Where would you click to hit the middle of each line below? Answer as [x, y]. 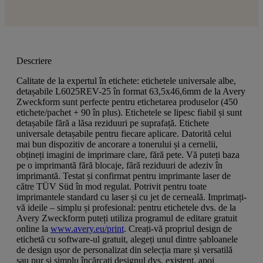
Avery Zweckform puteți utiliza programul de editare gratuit [127, 218]
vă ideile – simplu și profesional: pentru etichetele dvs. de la [126, 207]
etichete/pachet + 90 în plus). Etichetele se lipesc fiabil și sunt [129, 112]
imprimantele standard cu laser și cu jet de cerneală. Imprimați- [131, 197]
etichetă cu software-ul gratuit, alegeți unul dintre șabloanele [127, 239]
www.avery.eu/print [87, 228]
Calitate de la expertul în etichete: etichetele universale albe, [126, 80]
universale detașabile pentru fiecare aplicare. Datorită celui [124, 133]
